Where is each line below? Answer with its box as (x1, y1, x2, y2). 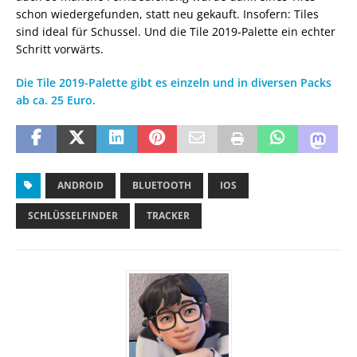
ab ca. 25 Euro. (16, 92, 96, 108)
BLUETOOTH (132, 178, 191, 192)
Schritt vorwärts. (16, 41, 104, 57)
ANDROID (57, 178, 104, 192)
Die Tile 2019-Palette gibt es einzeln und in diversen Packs (16, 74, 331, 90)
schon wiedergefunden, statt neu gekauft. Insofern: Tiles (16, 6, 319, 22)
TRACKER (147, 208, 190, 222)
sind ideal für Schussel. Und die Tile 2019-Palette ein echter (16, 23, 335, 39)
